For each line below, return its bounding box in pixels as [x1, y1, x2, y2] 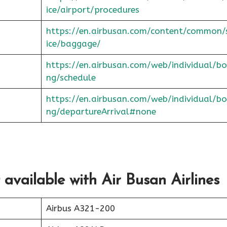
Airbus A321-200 [46, 203, 115, 213]
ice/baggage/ [46, 38, 101, 49]
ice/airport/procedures [46, 4, 139, 15]
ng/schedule [46, 72, 96, 83]
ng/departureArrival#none [46, 106, 156, 117]
